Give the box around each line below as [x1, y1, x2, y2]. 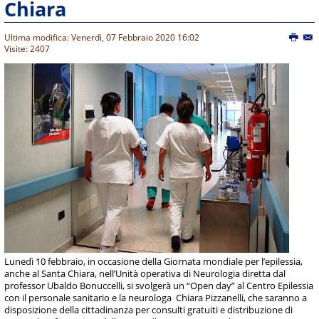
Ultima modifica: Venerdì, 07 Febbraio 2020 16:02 [4, 32, 200, 43]
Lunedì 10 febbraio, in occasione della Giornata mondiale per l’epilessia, [4, 255, 303, 268]
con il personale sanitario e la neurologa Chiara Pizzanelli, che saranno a [4, 291, 308, 305]
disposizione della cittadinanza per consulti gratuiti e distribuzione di [4, 303, 293, 317]
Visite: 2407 [4, 43, 51, 55]
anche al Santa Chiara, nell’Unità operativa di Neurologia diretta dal [4, 267, 286, 281]
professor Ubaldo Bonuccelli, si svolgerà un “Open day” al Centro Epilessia [4, 279, 314, 293]
